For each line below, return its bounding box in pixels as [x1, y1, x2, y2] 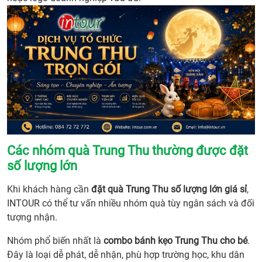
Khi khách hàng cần [7, 184, 91, 195]
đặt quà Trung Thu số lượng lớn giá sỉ [91, 184, 247, 195]
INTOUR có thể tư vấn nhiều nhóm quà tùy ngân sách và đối [7, 198, 254, 209]
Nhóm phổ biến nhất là [7, 235, 104, 247]
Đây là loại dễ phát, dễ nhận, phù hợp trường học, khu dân [7, 249, 244, 261]
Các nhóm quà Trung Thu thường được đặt [7, 143, 248, 158]
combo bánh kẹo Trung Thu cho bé [104, 235, 247, 247]
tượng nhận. [7, 212, 57, 223]
